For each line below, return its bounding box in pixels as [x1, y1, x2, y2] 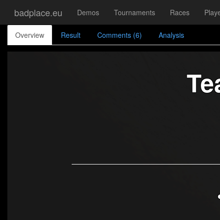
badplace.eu [14, 6, 62, 19]
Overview [15, 30, 44, 40]
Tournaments [114, 7, 155, 17]
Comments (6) [97, 30, 142, 40]
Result [61, 30, 81, 40]
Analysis [159, 30, 184, 40]
